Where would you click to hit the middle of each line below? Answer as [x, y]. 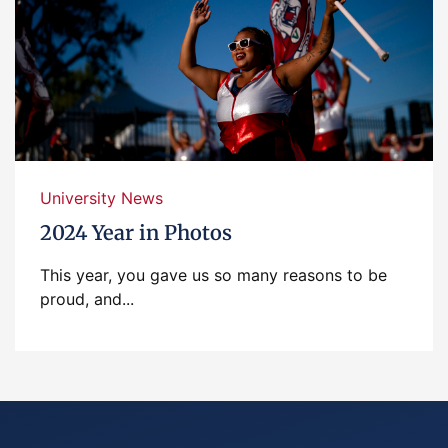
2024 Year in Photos [136, 232]
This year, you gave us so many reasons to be [213, 275]
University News [101, 198]
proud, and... [87, 299]
